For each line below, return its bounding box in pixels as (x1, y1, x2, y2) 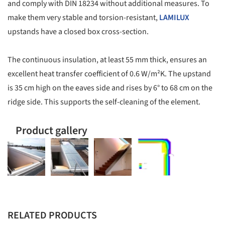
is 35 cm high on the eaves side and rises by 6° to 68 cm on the (8, 82, 212, 93)
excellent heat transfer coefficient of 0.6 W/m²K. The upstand (8, 68, 211, 79)
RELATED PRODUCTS (8, 208, 97, 222)
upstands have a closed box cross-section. (8, 26, 149, 37)
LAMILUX (159, 12, 189, 23)
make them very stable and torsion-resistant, (8, 12, 159, 23)
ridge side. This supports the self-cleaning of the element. (8, 96, 200, 107)
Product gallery (16, 122, 87, 139)
